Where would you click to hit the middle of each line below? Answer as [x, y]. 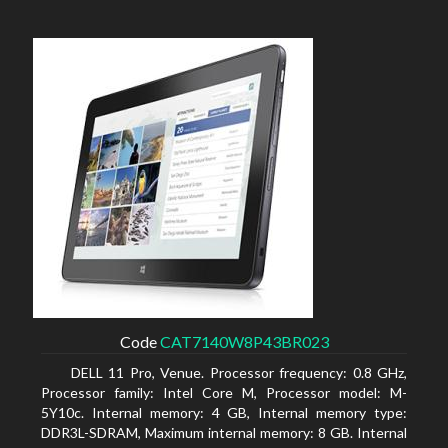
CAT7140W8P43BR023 [244, 341]
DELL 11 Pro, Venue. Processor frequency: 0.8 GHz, [239, 372]
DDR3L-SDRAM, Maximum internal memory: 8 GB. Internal [224, 432]
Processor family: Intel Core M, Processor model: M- [224, 392]
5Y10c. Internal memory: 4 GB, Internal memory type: [224, 412]
